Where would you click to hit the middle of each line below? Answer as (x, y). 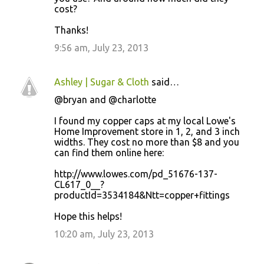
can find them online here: (109, 152)
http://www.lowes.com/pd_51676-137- (136, 174)
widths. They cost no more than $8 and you (147, 142)
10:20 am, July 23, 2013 (104, 234)
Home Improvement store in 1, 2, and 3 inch (147, 131)
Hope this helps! (88, 216)
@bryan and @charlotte (105, 99)
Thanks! (71, 30)
